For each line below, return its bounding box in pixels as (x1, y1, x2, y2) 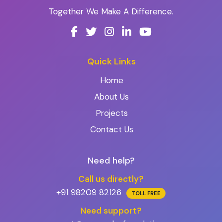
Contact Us (90, 124, 133, 135)
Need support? (80, 205, 142, 217)
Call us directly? (78, 173, 144, 185)
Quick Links (87, 55, 136, 68)
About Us (94, 91, 129, 103)
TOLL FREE (131, 190, 161, 197)
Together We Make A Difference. (49, 6, 173, 17)
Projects (95, 108, 128, 119)
